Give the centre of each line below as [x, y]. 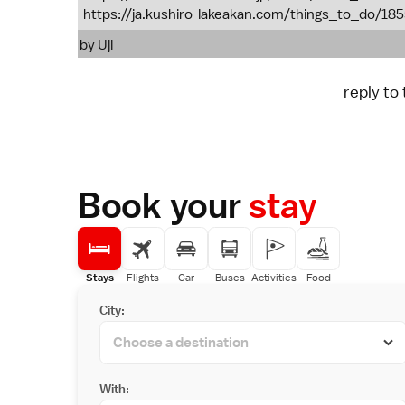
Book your [164, 205]
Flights [143, 278]
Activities [274, 278]
